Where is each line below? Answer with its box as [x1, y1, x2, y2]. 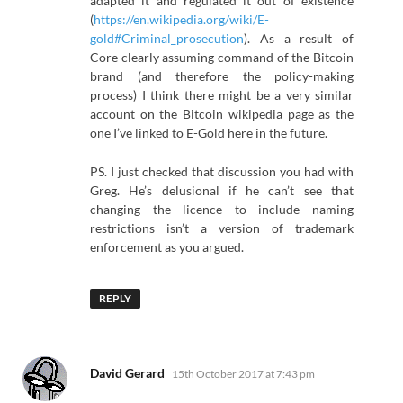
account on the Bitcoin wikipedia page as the [90, 106, 354, 122]
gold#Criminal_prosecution [90, 31, 244, 47]
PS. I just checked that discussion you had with [90, 163, 354, 179]
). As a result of [244, 31, 354, 47]
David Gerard [90, 365, 165, 381]
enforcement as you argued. [90, 238, 244, 255]
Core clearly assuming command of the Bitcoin [90, 49, 354, 66]
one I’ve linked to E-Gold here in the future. [90, 125, 327, 141]
